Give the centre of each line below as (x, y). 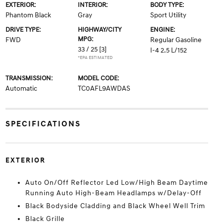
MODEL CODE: (98, 78)
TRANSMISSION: (29, 78)
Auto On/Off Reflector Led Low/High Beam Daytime (116, 183)
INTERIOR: (92, 5)
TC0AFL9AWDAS (104, 88)
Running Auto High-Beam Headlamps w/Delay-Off (113, 193)
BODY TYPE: (167, 5)
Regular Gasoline (176, 40)
